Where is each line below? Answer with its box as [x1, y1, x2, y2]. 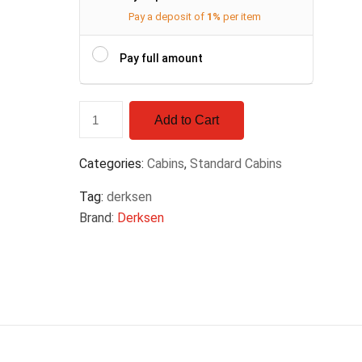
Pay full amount [120, 52, 203, 65]
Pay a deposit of [128, 11, 207, 23]
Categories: [79, 156, 144, 171]
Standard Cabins [190, 156, 282, 171]
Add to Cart [154, 113, 220, 127]
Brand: [79, 210, 117, 225]
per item [223, 11, 261, 23]
